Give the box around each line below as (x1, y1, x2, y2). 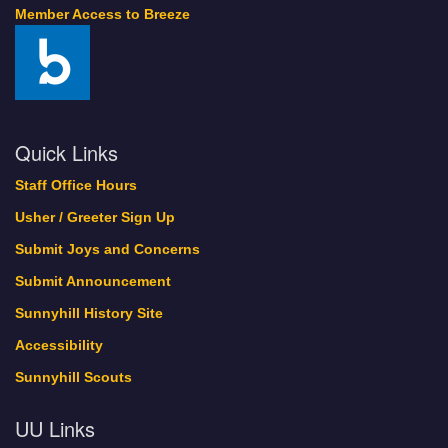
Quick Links (15, 138, 118, 168)
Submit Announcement (15, 274, 171, 290)
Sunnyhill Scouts (15, 370, 132, 386)
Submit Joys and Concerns (15, 242, 200, 258)
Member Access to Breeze (15, 7, 190, 23)
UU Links (15, 414, 95, 444)
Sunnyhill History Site (15, 306, 163, 322)
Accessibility (15, 338, 103, 354)
